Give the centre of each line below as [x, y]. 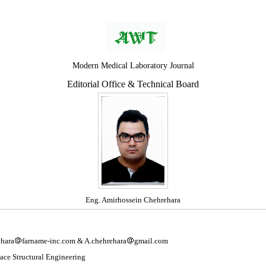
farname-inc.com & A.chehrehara [74, 241]
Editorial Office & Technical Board [133, 84]
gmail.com [151, 241]
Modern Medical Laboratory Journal [133, 66]
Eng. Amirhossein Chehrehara [133, 200]
